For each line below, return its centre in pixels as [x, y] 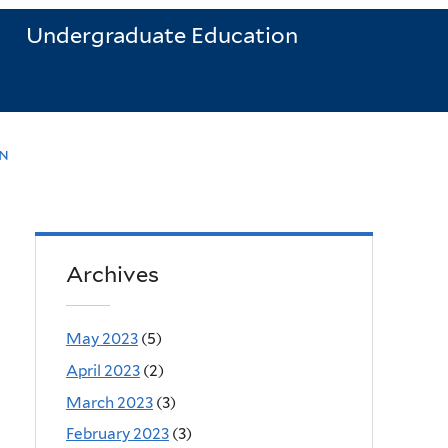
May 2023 [102, 338]
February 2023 [117, 434]
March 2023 [109, 402]
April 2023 [103, 370]
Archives [112, 274]
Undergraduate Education [161, 35]
